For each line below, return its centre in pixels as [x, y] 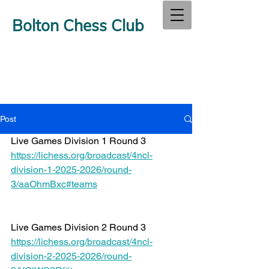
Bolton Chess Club [78, 26]
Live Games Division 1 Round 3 [80, 141]
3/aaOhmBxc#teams [54, 184]
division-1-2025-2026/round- [71, 170]
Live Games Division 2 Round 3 [80, 227]
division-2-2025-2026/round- [71, 256]
